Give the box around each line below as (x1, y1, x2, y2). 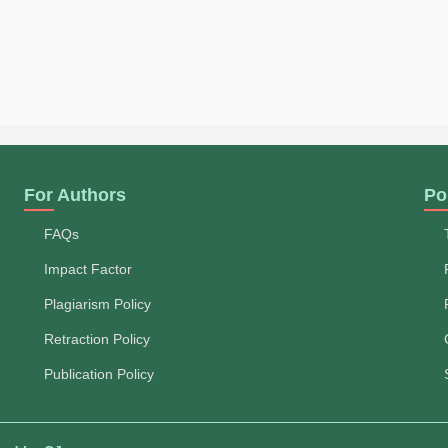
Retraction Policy (44, 330, 150, 347)
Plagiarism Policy (44, 295, 151, 312)
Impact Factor (44, 260, 132, 277)
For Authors (24, 184, 126, 205)
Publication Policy (44, 365, 154, 382)
